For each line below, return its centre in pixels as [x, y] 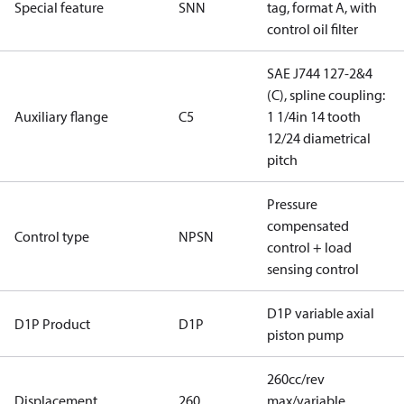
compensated [308, 225]
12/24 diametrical [319, 138]
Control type [52, 236]
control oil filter [312, 29]
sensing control [313, 269]
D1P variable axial [321, 313]
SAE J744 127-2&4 [320, 73]
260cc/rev [296, 379]
